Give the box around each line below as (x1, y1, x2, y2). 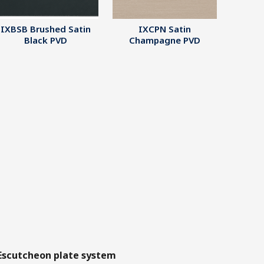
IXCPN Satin (138, 23, 191, 35)
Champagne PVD (128, 34, 200, 46)
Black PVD (24, 34, 68, 46)
